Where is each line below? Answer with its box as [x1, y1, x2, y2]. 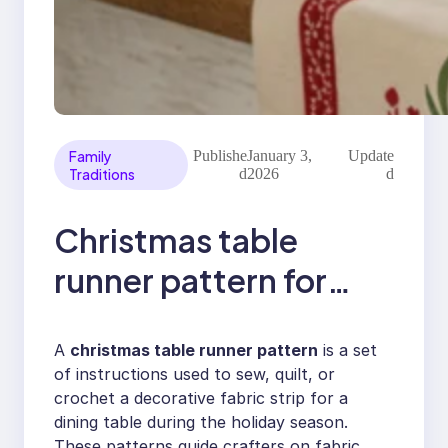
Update [347, 146, 394, 164]
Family [69, 146, 112, 165]
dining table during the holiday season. [54, 411, 348, 432]
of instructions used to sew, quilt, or [54, 363, 335, 384]
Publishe [192, 146, 247, 164]
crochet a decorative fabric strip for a [54, 387, 348, 408]
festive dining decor [54, 300, 359, 341]
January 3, [246, 146, 312, 164]
